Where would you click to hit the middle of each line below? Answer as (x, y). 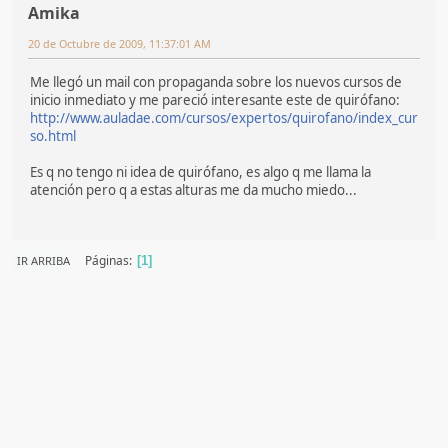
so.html (53, 135)
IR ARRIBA (43, 260)
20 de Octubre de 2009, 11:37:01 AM (119, 44)
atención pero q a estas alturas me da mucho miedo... (193, 189)
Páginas (107, 261)
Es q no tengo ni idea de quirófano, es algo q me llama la (200, 171)
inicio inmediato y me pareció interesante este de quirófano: (215, 99)
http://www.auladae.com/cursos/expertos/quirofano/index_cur (224, 117)
